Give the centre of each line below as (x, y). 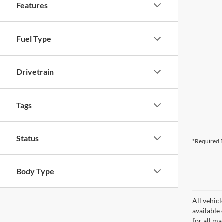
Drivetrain (35, 72)
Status (28, 138)
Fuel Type (34, 38)
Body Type (35, 171)
